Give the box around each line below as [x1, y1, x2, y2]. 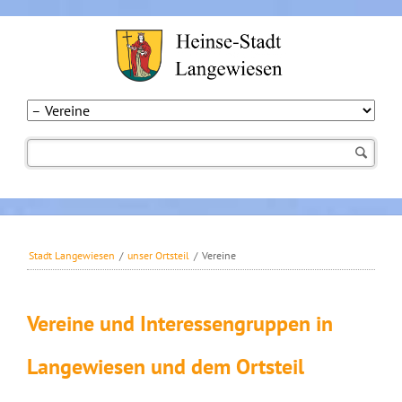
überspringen [200, 122, 282, 140]
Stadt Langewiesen [28, 249, 115, 262]
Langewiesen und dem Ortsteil [26, 353, 304, 380]
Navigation [200, 100, 267, 118]
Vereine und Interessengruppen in [26, 310, 333, 337]
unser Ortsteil [127, 249, 189, 262]
